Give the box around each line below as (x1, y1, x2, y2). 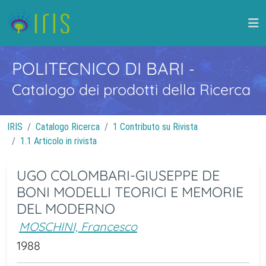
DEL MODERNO (17, 200, 115, 217)
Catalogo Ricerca (36, 121, 100, 132)
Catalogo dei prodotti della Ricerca (12, 80, 251, 99)
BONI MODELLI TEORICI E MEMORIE (17, 183, 243, 201)
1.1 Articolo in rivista (20, 135, 97, 147)
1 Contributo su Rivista (113, 121, 198, 132)
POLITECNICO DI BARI (12, 58, 189, 79)
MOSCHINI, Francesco (19, 219, 137, 234)
